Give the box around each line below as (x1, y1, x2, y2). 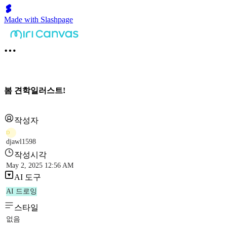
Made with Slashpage (4, 15, 73, 24)
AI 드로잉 (6, 187, 37, 196)
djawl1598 (6, 138, 36, 146)
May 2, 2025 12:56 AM (6, 162, 73, 170)
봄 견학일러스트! (4, 86, 65, 95)
